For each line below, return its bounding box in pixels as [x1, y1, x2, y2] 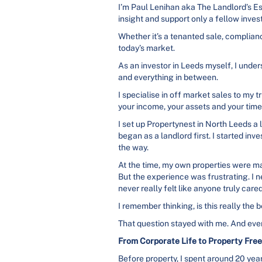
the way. [118, 143, 149, 152]
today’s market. [118, 43, 175, 53]
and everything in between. [118, 73, 218, 82]
